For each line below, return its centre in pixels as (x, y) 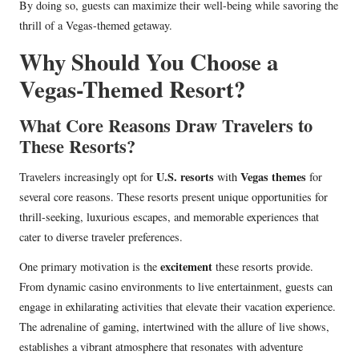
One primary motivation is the (90, 267)
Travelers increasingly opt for (88, 177)
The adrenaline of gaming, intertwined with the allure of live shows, (174, 327)
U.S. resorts (185, 177)
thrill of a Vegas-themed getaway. (96, 26)
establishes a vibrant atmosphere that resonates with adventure (161, 347)
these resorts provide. (263, 267)
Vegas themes (273, 177)
